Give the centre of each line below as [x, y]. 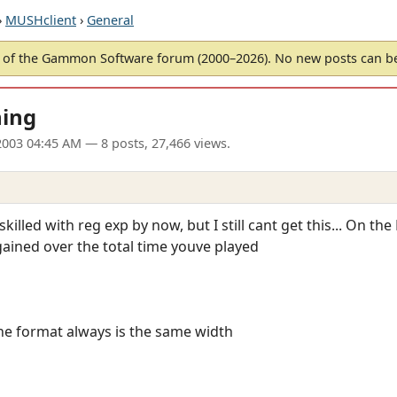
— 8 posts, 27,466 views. [156, 144]
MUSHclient [41, 20]
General [110, 20]
